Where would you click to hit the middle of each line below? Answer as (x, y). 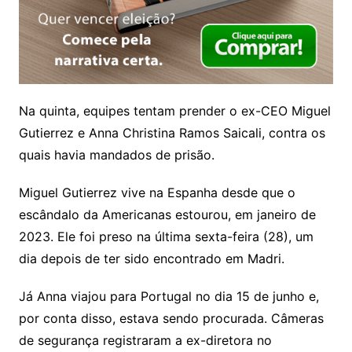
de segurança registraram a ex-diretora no (145, 340)
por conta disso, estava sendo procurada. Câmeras (171, 318)
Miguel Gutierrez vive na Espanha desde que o (157, 192)
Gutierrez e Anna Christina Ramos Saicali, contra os (172, 132)
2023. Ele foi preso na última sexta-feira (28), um (166, 236)
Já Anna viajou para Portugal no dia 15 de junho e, (169, 296)
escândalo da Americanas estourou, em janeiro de (167, 214)
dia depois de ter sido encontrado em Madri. (151, 258)
